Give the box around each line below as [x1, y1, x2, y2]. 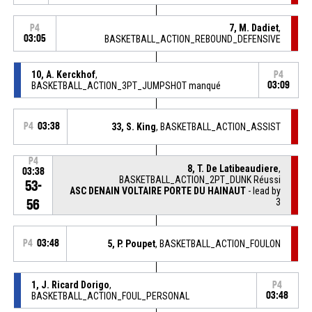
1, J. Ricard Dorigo [31, 279, 109, 290]
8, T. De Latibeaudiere [187, 162, 279, 174]
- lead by [246, 185, 281, 196]
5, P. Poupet [107, 237, 156, 249]
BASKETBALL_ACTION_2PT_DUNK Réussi [119, 173, 281, 185]
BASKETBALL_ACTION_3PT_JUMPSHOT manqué [31, 79, 221, 91]
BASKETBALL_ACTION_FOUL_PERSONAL [31, 290, 189, 302]
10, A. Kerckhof [31, 68, 95, 80]
